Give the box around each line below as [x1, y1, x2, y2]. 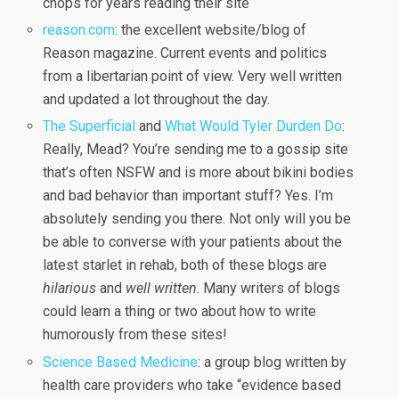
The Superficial [43, 118, 136, 135]
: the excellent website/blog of [115, 21, 307, 39]
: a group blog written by [198, 353, 347, 370]
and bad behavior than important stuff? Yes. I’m [43, 187, 334, 205]
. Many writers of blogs [197, 280, 341, 297]
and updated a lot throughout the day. [43, 91, 271, 109]
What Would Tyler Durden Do [165, 118, 343, 135]
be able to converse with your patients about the [43, 233, 343, 251]
